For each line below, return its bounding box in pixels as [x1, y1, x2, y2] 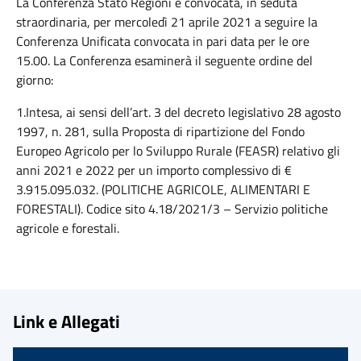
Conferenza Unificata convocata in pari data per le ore [16, 31, 309, 51]
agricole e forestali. [16, 218, 119, 238]
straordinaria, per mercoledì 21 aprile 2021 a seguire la [16, 12, 317, 31]
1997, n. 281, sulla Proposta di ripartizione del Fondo [16, 122, 305, 141]
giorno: [16, 70, 53, 89]
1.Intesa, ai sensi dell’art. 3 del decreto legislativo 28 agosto [16, 102, 341, 122]
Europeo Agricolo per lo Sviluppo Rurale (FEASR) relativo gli [16, 141, 340, 160]
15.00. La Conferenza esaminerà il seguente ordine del [16, 51, 313, 70]
